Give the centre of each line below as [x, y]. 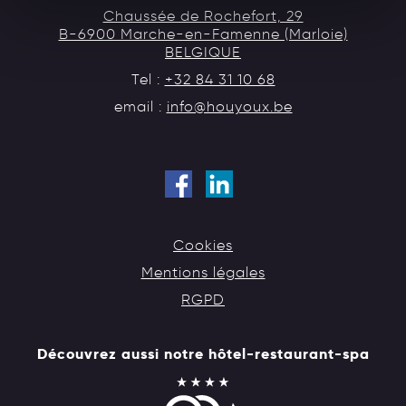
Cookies [203, 245]
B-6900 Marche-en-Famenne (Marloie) [203, 34]
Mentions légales [203, 272]
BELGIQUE [203, 52]
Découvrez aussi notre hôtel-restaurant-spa [203, 353]
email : [140, 106]
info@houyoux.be [229, 106]
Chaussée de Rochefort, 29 [203, 15]
